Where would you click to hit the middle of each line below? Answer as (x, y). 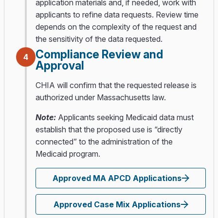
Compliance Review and (99, 54)
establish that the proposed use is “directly (109, 129)
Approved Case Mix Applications (117, 204)
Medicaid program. (68, 154)
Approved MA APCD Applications (117, 178)
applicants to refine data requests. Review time (117, 15)
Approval (60, 66)
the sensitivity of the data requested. (99, 39)
